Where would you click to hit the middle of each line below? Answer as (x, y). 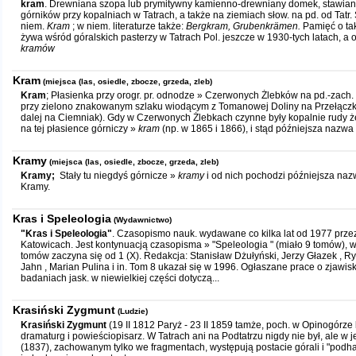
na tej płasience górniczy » (79, 129)
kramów (38, 48)
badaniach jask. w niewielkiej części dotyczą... (120, 278)
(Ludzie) (133, 311)
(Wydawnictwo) (143, 220)
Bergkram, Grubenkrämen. (244, 26)
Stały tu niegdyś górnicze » (118, 176)
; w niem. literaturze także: (129, 26)
